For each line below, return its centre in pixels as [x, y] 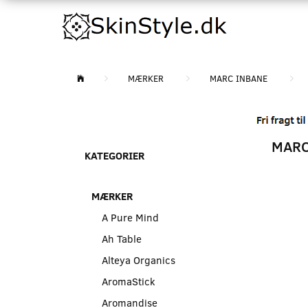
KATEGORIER [114, 155]
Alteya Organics [139, 260]
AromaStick [129, 281]
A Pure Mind [130, 217]
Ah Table [122, 238]
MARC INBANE [239, 78]
